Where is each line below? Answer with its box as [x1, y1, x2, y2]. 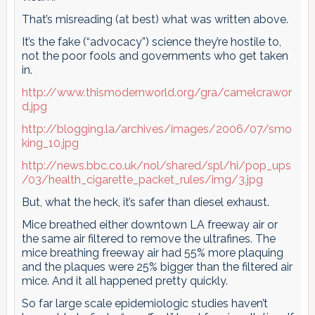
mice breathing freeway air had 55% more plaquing [21, 245, 283, 259]
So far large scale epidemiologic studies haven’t [21, 296, 268, 310]
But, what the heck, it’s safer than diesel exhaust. [21, 195, 269, 209]
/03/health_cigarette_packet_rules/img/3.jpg [21, 172, 263, 186]
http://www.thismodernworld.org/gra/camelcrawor [21, 85, 292, 99]
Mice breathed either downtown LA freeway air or [21, 217, 278, 231]
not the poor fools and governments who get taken [21, 49, 288, 63]
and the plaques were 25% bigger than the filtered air [21, 259, 292, 274]
